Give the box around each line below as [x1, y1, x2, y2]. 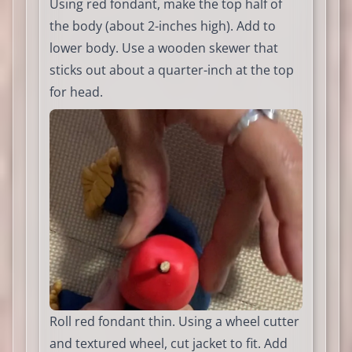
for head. [49, 83, 103, 101]
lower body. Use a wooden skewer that [49, 39, 278, 57]
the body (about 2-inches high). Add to [49, 17, 276, 35]
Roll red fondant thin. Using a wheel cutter [49, 313, 299, 331]
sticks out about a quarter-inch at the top [49, 61, 294, 79]
